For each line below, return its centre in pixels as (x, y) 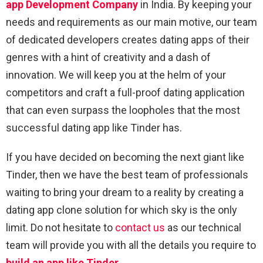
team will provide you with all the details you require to (131, 245)
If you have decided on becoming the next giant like (125, 157)
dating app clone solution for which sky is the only (122, 210)
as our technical (203, 227)
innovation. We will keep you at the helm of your (116, 75)
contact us (140, 227)
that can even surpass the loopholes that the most (123, 110)
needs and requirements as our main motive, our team (131, 22)
